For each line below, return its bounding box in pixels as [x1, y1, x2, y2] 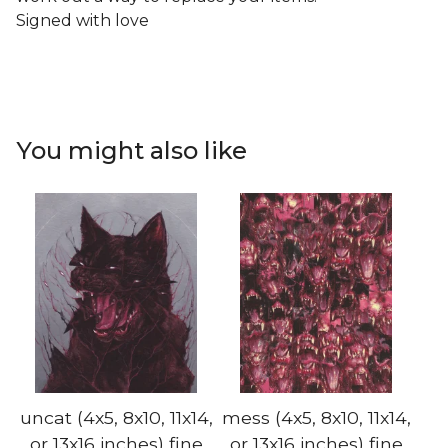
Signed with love [16, 10, 149, 30]
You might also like [16, 135, 247, 165]
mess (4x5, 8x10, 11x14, [221, 406, 411, 428]
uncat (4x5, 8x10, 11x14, [19, 406, 213, 428]
